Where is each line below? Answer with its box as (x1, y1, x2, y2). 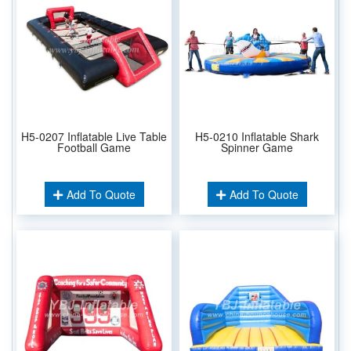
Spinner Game (221, 139, 293, 155)
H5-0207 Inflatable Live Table (21, 128, 167, 144)
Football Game (57, 139, 131, 155)
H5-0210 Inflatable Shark (195, 128, 319, 144)
